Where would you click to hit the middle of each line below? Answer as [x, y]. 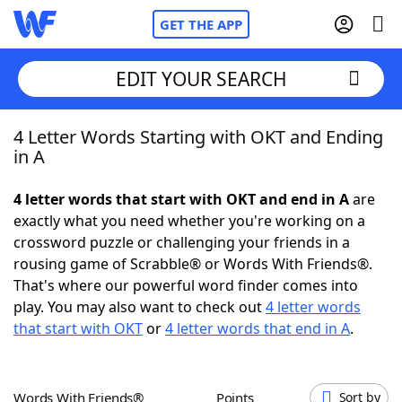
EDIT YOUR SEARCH [201, 79]
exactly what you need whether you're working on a [189, 221]
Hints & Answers [243, 332]
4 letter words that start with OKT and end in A [181, 199]
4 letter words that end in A [258, 328]
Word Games [96, 381]
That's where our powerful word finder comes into [186, 285]
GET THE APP [201, 24]
